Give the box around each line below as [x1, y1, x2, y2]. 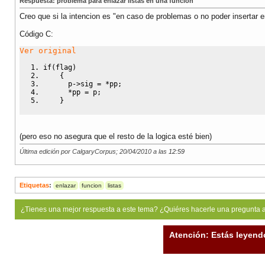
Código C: [20, 30, 53, 39]
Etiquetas [20, 182, 49, 189]
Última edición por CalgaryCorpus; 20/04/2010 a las [20, 147, 169, 155]
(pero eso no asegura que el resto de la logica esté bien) [20, 131, 212, 141]
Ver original [20, 46, 76, 56]
